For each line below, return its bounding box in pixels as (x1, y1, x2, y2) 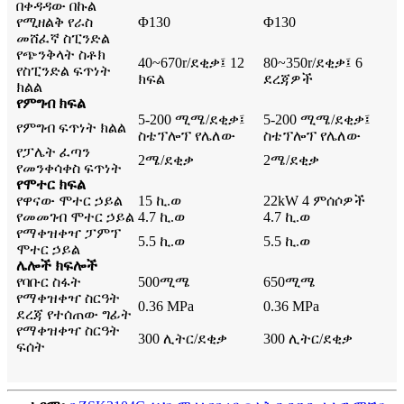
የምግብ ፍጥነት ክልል (16, 120, 126, 136)
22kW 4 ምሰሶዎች (263, 193, 365, 209)
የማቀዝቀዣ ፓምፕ (16, 225, 121, 242)
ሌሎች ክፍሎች (16, 258, 97, 274)
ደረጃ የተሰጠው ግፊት (16, 307, 132, 323)
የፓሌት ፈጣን (16, 144, 90, 161)
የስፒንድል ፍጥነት (16, 63, 111, 79)
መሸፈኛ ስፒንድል (16, 31, 110, 47)
